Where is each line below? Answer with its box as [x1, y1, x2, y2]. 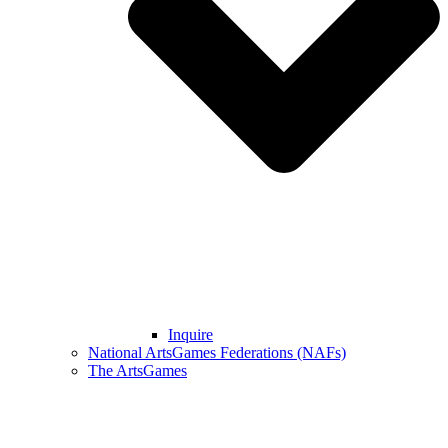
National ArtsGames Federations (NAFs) [88, 343, 346, 361]
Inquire [168, 325, 213, 343]
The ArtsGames [88, 361, 187, 379]
